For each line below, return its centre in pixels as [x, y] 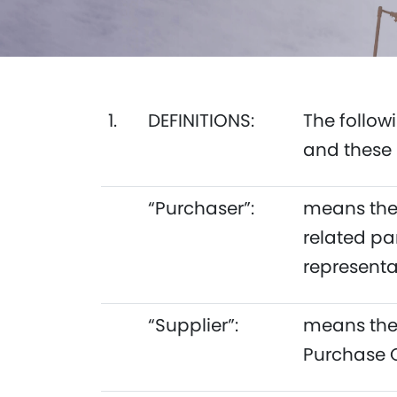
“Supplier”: [193, 325]
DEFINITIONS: [201, 121]
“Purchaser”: [201, 208]
